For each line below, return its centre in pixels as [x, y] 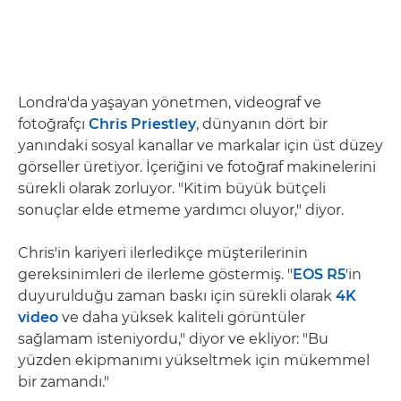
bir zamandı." [64, 381]
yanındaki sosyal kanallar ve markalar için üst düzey [200, 145]
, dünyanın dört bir [262, 124]
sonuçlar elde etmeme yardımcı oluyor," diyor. [181, 209]
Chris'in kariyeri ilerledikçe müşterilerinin [163, 252]
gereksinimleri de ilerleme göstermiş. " [155, 274]
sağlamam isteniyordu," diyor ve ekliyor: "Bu [173, 338]
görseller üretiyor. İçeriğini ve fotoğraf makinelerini [197, 166]
